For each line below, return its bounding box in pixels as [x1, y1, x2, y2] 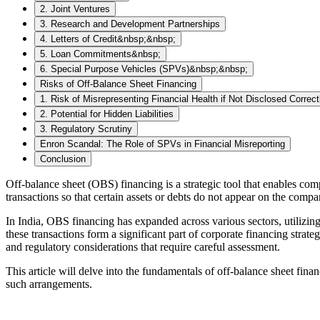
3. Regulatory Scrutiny [40, 123, 132, 134]
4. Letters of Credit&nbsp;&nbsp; [40, 33, 176, 44]
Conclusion [40, 153, 86, 164]
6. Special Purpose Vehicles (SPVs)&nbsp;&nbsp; [40, 63, 248, 74]
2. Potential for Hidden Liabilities [40, 108, 174, 119]
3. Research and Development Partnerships [40, 18, 220, 29]
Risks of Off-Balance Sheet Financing [40, 78, 196, 89]
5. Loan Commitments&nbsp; [40, 48, 161, 59]
